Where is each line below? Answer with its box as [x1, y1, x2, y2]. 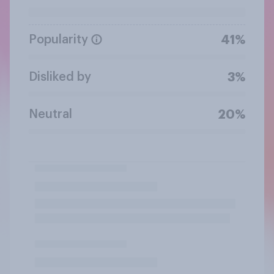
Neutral [29, 108, 72, 120]
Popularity [29, 33, 88, 46]
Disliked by [29, 70, 91, 83]
